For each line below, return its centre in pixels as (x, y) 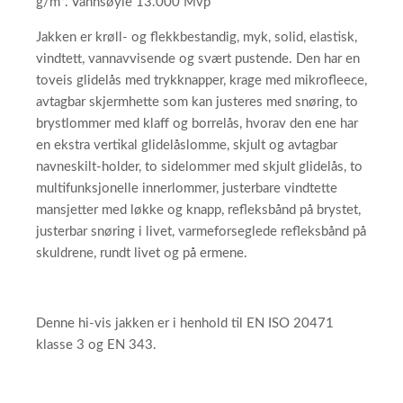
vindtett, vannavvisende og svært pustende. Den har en (198, 59)
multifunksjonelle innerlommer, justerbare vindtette (187, 189)
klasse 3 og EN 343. (96, 345)
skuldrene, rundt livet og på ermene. (142, 254)
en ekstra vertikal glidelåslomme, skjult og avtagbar (187, 146)
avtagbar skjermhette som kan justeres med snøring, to (197, 103)
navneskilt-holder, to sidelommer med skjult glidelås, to (199, 167)
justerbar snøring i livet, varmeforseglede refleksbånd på (201, 232)
